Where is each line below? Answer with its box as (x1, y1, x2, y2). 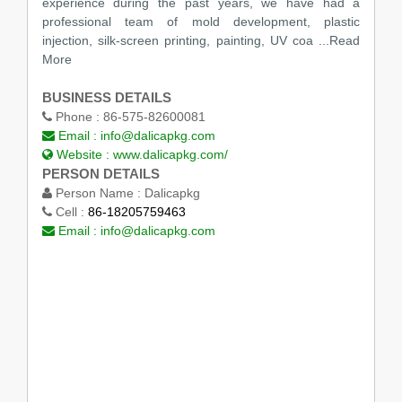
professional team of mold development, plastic (41, 13, 361, 29)
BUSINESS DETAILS (41, 89, 171, 105)
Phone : (51, 109, 103, 124)
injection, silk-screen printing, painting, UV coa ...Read (41, 32, 361, 48)
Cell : (51, 204, 88, 219)
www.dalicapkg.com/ (112, 146, 228, 162)
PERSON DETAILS (41, 165, 160, 181)
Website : (52, 146, 113, 162)
